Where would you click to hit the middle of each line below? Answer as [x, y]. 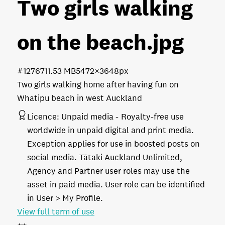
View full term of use [56, 211]
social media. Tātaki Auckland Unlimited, [105, 157]
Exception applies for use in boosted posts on [114, 144]
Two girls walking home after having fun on [98, 84]
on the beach [82, 42]
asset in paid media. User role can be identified [116, 184]
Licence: [43, 117]
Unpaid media [87, 117]
